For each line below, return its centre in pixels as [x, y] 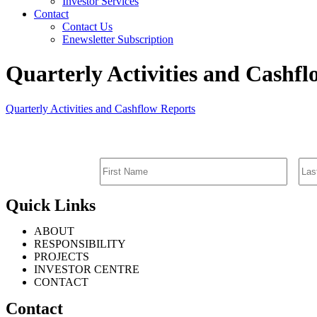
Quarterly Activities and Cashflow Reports [100, 108]
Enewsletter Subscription [118, 39]
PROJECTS [62, 257]
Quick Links [51, 206]
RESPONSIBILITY [80, 244]
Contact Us [87, 27]
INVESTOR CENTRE [87, 270]
